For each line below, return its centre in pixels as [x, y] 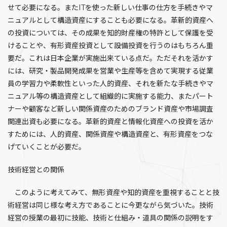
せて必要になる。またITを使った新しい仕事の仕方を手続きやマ [110, 8]
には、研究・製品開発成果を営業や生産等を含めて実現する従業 [110, 71]
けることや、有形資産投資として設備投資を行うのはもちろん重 [110, 46]
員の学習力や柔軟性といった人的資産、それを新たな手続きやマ [110, 84]
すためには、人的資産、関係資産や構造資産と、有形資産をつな [110, 134]
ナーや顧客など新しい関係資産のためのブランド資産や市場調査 [110, 109]
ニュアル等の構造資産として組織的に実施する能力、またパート [110, 96]
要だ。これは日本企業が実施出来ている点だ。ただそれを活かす [110, 58]
